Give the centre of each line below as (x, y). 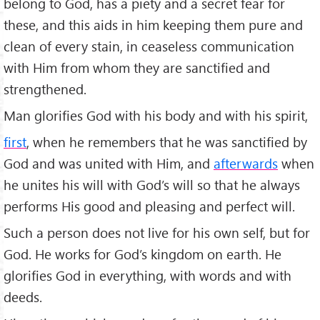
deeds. (23, 296)
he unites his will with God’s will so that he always (152, 185)
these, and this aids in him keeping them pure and (153, 25)
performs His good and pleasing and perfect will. (149, 206)
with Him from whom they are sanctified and (137, 68)
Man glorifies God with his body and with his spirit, (156, 116)
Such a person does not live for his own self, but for (157, 232)
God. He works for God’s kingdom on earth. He (142, 254)
